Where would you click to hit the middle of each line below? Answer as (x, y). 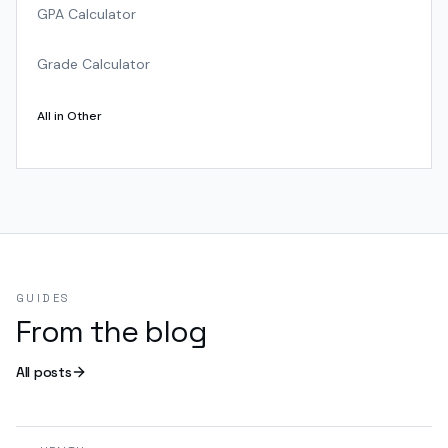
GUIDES (43, 298)
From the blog (112, 331)
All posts (44, 371)
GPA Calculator (86, 14)
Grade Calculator (93, 64)
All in (52, 116)
